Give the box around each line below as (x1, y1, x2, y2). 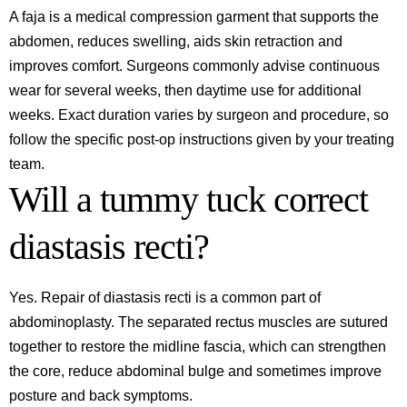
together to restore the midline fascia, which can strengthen (9, 339, 386, 354)
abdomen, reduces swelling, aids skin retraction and (9, 34, 342, 49)
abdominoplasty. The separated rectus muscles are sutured (9, 314, 388, 330)
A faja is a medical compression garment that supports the (9, 9, 379, 25)
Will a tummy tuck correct (9, 179, 368, 220)
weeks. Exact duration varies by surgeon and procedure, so (9, 107, 389, 123)
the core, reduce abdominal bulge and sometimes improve (9, 363, 382, 379)
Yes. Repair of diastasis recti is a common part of (9, 290, 321, 305)
